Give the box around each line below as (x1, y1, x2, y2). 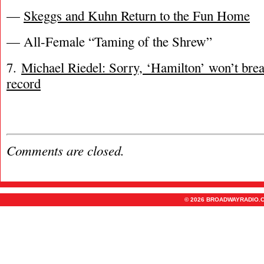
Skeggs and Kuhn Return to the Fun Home (24, 6, 250, 24)
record (6, 74, 41, 92)
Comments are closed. (6, 141, 124, 159)
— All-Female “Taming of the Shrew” (6, 32, 212, 50)
